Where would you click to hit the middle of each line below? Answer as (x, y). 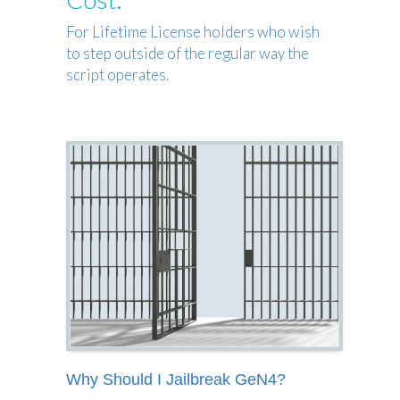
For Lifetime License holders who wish (193, 32)
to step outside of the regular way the (187, 53)
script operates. (117, 75)
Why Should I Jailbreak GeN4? (176, 379)
